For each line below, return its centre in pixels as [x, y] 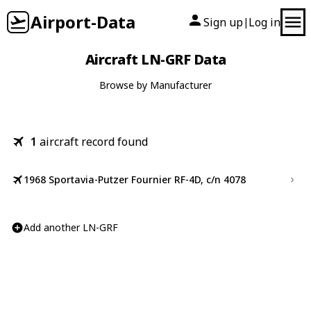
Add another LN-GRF [71, 227]
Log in [264, 22]
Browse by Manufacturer [155, 85]
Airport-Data [83, 22]
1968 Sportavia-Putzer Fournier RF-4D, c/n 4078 [135, 179]
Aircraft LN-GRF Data [155, 59]
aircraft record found [94, 142]
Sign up [223, 22]
